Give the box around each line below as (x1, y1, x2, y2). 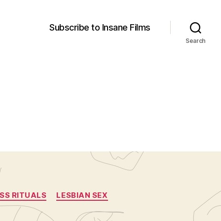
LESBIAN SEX (56, 190, 108, 200)
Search (185, 37, 206, 44)
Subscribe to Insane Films (49, 22, 150, 33)
